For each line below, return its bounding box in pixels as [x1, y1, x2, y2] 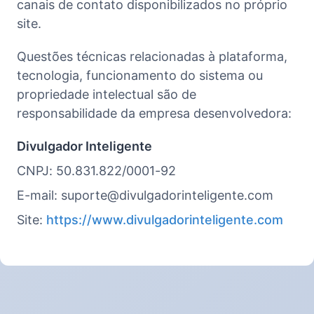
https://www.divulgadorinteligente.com [46, 212, 283, 227]
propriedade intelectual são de [17, 86, 196, 102]
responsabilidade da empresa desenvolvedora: [17, 105, 292, 121]
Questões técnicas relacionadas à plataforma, [17, 48, 287, 64]
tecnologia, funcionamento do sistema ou [17, 67, 263, 83]
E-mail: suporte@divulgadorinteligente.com [17, 187, 273, 203]
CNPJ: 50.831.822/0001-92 [17, 163, 176, 178]
